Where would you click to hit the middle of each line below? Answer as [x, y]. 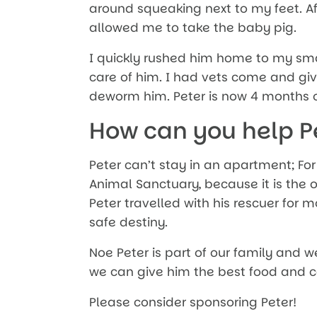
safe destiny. [128, 222]
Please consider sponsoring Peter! [193, 302]
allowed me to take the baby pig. [193, 27]
